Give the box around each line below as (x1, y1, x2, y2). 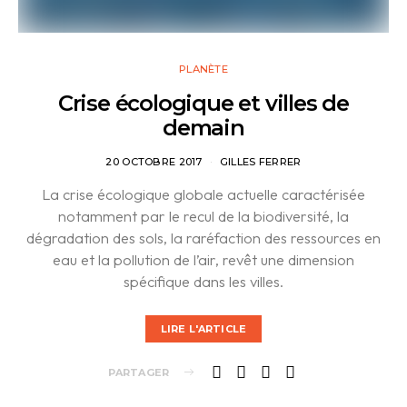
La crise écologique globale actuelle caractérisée (42, 184, 365, 204)
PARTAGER (107, 365, 169, 379)
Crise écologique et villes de (57, 90, 350, 117)
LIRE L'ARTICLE (161, 322, 246, 335)
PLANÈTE (179, 63, 228, 76)
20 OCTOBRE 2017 (105, 155, 203, 169)
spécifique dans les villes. (124, 272, 283, 292)
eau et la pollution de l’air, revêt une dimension (53, 250, 354, 270)
